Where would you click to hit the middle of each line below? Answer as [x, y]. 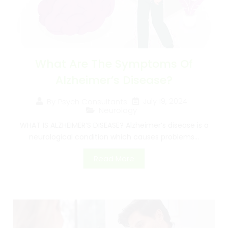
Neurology [118, 110]
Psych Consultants [92, 101]
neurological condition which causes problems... [114, 137]
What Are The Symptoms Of [114, 64]
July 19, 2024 [165, 101]
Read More [114, 159]
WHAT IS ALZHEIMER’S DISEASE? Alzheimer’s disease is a [114, 125]
